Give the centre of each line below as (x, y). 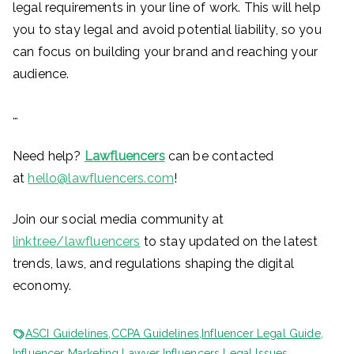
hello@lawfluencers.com (101, 178)
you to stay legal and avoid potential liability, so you (167, 30)
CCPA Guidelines (155, 333)
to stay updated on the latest (229, 241)
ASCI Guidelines (67, 333)
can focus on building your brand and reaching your (166, 52)
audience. (41, 74)
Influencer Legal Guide (261, 333)
